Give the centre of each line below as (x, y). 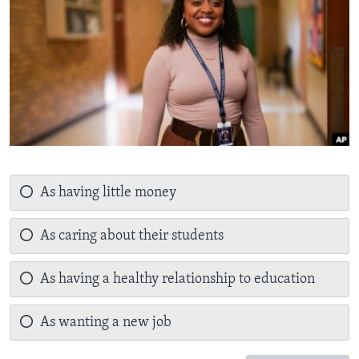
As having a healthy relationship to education (177, 280)
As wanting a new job (105, 323)
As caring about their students (131, 236)
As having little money (108, 193)
